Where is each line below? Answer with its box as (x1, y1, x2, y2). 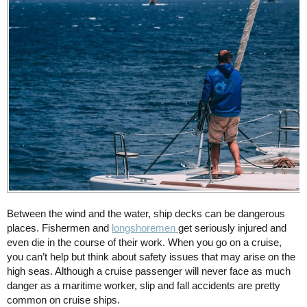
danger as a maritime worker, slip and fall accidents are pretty (7, 280, 280, 292)
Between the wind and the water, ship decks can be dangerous (7, 208, 285, 220)
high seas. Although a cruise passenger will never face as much (7, 265, 291, 278)
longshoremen (112, 222, 178, 234)
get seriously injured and (178, 222, 286, 234)
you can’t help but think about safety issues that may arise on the (7, 251, 295, 263)
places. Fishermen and (7, 222, 112, 234)
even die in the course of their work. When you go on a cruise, (7, 236, 282, 249)
